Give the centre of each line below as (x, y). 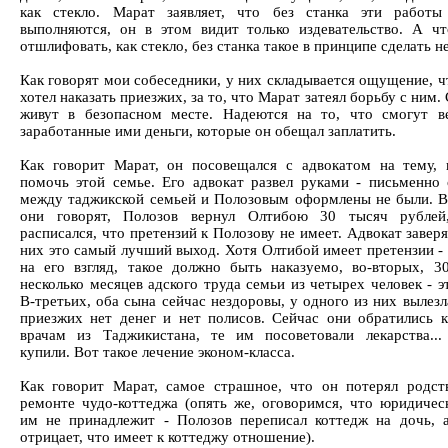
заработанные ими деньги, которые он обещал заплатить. (208, 131)
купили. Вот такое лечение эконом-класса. (157, 352)
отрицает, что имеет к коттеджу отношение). (167, 437)
